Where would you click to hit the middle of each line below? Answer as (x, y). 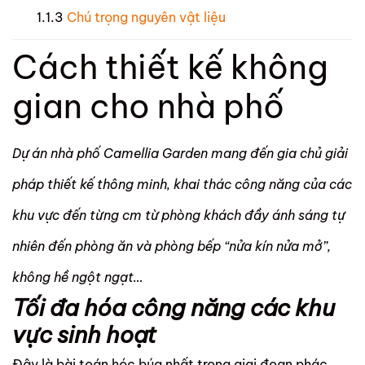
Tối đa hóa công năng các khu (174, 308)
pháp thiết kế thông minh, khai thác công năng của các (182, 185)
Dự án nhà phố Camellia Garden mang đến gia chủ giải (180, 154)
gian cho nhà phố (148, 107)
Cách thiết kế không (170, 68)
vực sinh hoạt (84, 335)
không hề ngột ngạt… (78, 277)
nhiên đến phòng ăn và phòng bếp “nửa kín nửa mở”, (172, 246)
